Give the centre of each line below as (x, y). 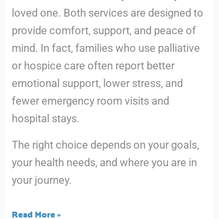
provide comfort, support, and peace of (104, 30)
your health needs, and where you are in (104, 162)
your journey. (42, 180)
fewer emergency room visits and (90, 101)
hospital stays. (47, 118)
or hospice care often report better (93, 66)
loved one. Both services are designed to (107, 13)
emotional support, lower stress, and (97, 83)
